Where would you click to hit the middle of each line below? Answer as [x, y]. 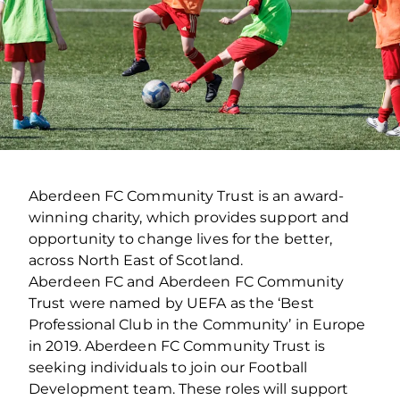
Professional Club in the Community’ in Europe [197, 324]
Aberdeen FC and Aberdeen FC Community [186, 281]
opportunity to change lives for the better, [181, 238]
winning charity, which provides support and [189, 217]
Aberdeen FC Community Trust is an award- [187, 196]
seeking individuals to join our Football [168, 367]
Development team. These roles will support [189, 388]
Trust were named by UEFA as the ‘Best [171, 303]
